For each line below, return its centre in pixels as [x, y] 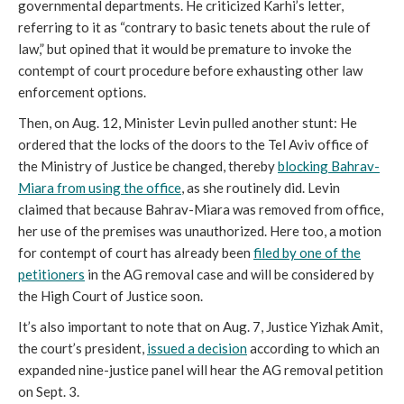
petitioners [51, 275]
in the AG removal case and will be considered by [230, 275]
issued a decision [197, 349]
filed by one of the [307, 253]
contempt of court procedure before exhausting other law [190, 71]
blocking [303, 166]
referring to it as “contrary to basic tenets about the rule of [194, 28]
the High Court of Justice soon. [110, 296]
